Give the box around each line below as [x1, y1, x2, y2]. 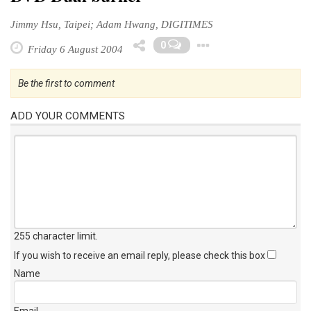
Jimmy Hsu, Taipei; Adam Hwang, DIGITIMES [10, 17, 213, 30]
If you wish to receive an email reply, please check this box [14, 249, 267, 261]
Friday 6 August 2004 [25, 42, 123, 55]
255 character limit [14, 230, 96, 242]
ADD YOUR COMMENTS [10, 109, 125, 122]
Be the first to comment [18, 77, 115, 89]
